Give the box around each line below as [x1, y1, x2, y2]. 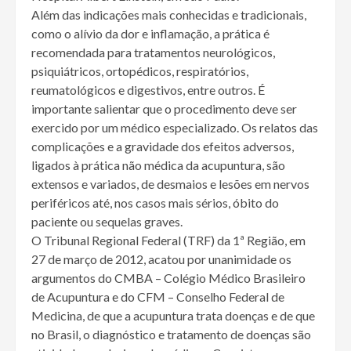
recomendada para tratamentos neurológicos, [31, 45, 275, 60]
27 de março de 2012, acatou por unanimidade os [31, 251, 291, 267]
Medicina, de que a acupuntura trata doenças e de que [31, 308, 315, 324]
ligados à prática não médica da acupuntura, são [31, 157, 285, 173]
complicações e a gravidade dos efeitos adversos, [31, 139, 294, 154]
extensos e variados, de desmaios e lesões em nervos [31, 176, 309, 192]
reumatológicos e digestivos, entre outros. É [31, 82, 265, 98]
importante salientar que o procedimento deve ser [31, 101, 297, 117]
